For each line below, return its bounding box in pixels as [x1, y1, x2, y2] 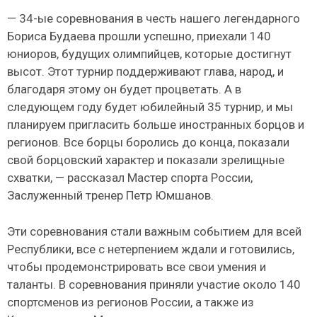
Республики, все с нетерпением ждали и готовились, [7, 241, 294, 256]
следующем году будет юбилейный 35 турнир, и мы [7, 100, 293, 115]
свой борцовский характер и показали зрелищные [7, 153, 284, 168]
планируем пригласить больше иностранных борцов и [7, 117, 304, 132]
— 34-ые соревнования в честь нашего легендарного [7, 11, 300, 26]
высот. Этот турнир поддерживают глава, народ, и [7, 64, 284, 79]
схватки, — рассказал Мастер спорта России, [7, 171, 253, 185]
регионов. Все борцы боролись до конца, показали [7, 135, 289, 150]
